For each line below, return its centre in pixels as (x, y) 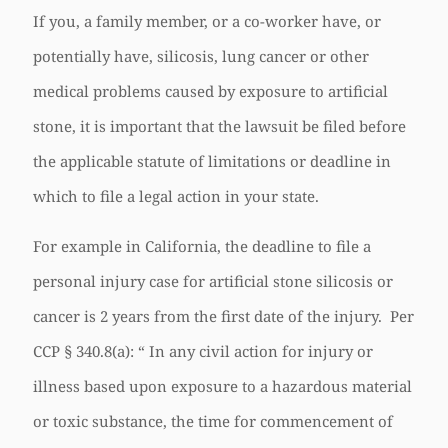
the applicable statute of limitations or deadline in (212, 161)
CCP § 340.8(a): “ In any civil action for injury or (203, 351)
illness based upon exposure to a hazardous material (222, 386)
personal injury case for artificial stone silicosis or (213, 281)
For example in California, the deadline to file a (202, 246)
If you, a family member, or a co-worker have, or (207, 21)
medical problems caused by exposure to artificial (210, 91)
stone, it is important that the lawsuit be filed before (219, 126)
